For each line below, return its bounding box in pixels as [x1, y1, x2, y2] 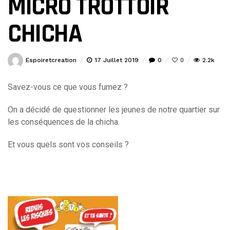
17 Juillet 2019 [94, 56, 139, 64]
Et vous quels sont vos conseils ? [8, 140, 129, 150]
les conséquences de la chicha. [8, 117, 120, 127]
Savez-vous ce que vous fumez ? [8, 82, 128, 92]
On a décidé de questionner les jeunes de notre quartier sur [8, 105, 220, 115]
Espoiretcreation [26, 56, 76, 64]
